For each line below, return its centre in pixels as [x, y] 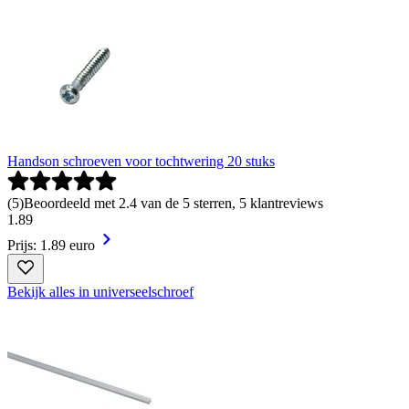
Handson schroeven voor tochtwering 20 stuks [141, 161]
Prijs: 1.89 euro [51, 245]
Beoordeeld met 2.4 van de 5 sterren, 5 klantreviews [173, 203]
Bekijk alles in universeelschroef [100, 291]
